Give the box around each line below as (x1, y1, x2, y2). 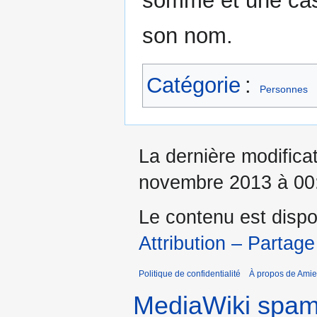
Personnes (260, 83, 309, 96)
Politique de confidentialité (139, 269, 241, 279)
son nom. (142, 23, 233, 49)
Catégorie (146, 73, 241, 98)
